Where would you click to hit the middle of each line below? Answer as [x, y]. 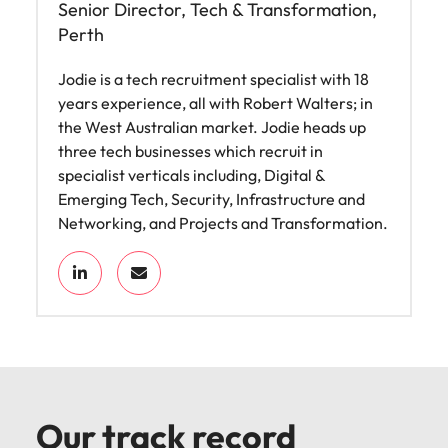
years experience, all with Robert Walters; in [215, 102]
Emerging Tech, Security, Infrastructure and [211, 198]
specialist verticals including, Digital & [191, 174]
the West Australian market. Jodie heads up [212, 126]
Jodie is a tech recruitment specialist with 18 [213, 78]
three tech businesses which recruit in [190, 150]
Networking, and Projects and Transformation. [223, 222]
